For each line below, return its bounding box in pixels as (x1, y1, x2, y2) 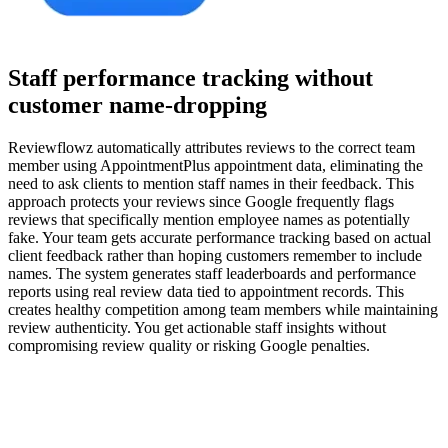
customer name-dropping (8, 92, 267, 119)
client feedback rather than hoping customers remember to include (8, 247, 422, 265)
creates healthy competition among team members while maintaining (8, 301, 438, 319)
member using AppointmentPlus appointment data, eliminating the (8, 157, 423, 175)
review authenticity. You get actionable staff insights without (8, 319, 386, 337)
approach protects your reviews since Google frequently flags (8, 193, 394, 211)
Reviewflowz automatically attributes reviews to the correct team (8, 139, 415, 157)
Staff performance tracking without (8, 65, 373, 92)
